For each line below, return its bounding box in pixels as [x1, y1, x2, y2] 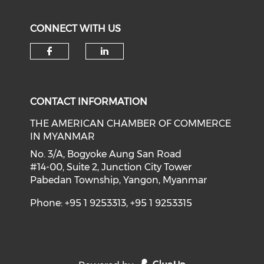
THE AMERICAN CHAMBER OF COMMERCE [30, 117, 232, 129]
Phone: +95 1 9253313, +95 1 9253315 [30, 197, 193, 209]
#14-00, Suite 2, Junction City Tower [30, 161, 192, 173]
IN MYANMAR [30, 130, 95, 142]
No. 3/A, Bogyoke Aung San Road [30, 148, 182, 160]
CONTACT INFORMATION [30, 95, 148, 107]
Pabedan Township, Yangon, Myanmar [30, 174, 207, 186]
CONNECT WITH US [30, 22, 121, 34]
